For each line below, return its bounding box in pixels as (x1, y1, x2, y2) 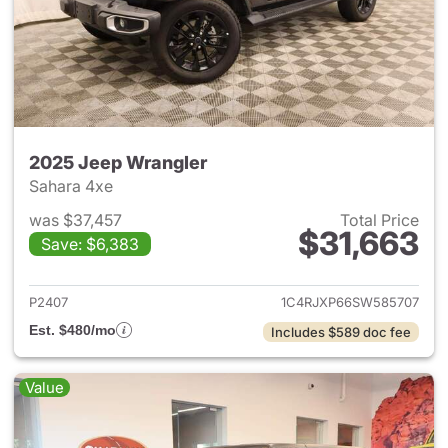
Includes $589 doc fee (271, 324, 411, 340)
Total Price (340, 210, 419, 230)
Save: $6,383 (41, 234, 139, 254)
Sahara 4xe (29, 176, 117, 196)
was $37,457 (29, 210, 122, 230)
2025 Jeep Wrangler (29, 152, 207, 173)
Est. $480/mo (29, 322, 116, 338)
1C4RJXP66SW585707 (281, 294, 419, 310)
